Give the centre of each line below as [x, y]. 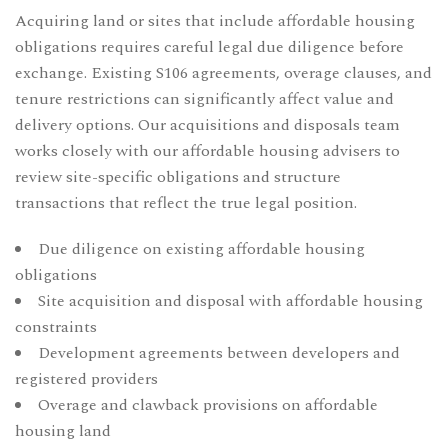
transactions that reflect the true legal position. [186, 202]
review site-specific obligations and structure [178, 176]
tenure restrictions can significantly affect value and [204, 98]
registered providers [86, 378]
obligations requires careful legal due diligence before [209, 46]
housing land [63, 430]
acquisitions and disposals [265, 124]
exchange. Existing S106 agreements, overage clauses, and [223, 72]
